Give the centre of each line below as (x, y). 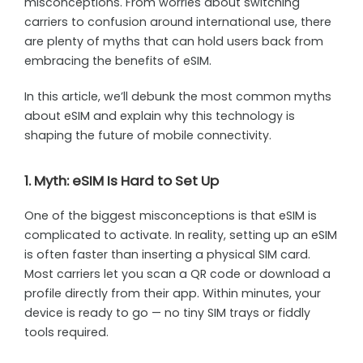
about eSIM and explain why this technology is (160, 116)
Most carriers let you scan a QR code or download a (177, 273)
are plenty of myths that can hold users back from (174, 41)
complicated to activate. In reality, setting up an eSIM (181, 235)
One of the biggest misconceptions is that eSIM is (171, 215)
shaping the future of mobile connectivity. (148, 135)
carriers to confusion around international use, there (178, 22)
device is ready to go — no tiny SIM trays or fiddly (167, 312)
